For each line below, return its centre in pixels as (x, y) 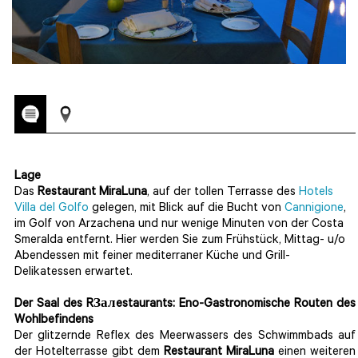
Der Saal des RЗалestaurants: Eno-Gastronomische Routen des (185, 305)
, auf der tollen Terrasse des (223, 193)
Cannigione (314, 209)
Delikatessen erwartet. (74, 273)
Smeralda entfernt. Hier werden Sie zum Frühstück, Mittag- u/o (180, 241)
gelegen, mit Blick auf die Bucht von (187, 209)
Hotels (316, 193)
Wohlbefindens (54, 321)
